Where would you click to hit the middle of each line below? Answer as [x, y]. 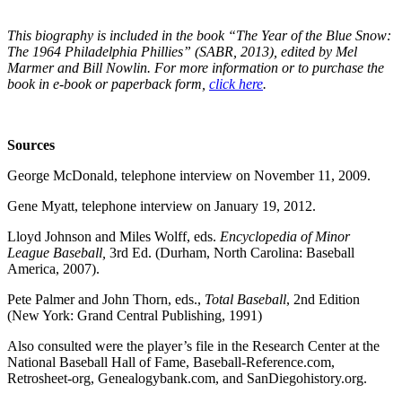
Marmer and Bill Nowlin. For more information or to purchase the [196, 67]
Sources [31, 144]
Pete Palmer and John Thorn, [89, 299]
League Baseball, [57, 252]
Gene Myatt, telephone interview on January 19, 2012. [162, 205]
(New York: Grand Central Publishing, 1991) [135, 315]
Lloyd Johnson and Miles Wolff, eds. [112, 236]
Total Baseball [245, 299]
